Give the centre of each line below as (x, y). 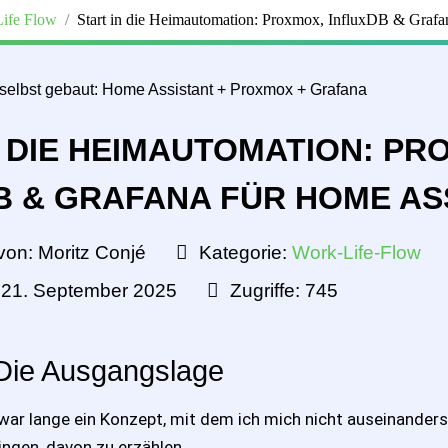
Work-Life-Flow (356, 252)
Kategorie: (242, 252)
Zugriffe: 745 (283, 290)
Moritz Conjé (91, 252)
